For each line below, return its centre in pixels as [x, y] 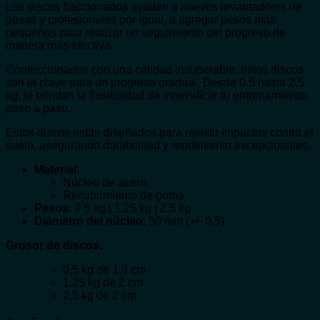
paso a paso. [38, 108]
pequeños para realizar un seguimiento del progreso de [146, 32]
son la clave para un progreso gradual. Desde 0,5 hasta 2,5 [155, 82]
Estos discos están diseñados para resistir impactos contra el [160, 132]
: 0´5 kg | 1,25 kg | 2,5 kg [130, 208]
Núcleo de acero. [106, 182]
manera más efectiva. [60, 45]
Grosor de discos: [54, 245]
